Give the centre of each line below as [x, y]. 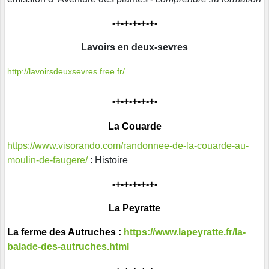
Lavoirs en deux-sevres [134, 47]
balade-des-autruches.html [68, 247]
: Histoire [108, 160]
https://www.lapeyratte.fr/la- [185, 232]
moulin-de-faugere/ [47, 160]
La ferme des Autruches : [65, 232]
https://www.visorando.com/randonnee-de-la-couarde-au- [128, 146]
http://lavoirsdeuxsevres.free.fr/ [66, 72]
